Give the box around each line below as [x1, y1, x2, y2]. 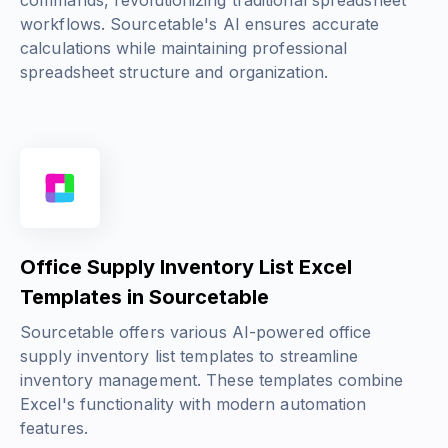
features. [20, 418, 88, 439]
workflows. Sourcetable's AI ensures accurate [20, 14, 380, 35]
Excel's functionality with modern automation [20, 394, 367, 415]
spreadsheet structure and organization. [20, 62, 328, 83]
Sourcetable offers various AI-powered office [20, 322, 372, 343]
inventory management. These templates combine [20, 370, 404, 391]
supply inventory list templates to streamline [20, 346, 359, 367]
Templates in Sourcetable [20, 285, 269, 310]
